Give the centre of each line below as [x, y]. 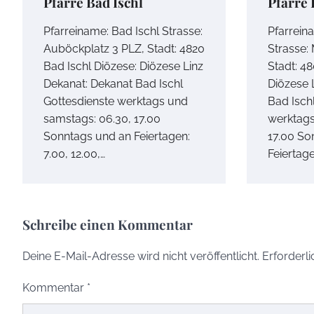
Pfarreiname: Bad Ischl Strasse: [123, 32]
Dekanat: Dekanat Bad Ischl [113, 84]
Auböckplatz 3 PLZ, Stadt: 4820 [124, 49]
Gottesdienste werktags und [116, 102]
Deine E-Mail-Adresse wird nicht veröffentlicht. [141, 257]
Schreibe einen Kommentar [108, 225]
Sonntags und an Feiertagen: [117, 137]
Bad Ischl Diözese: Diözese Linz [123, 67]
